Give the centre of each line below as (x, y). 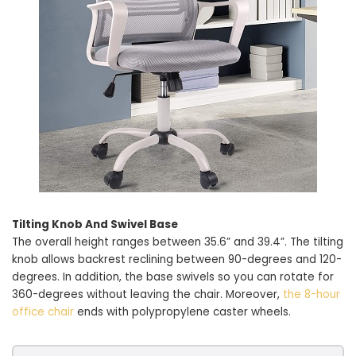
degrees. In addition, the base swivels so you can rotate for (173, 277)
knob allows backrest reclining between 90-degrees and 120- (177, 259)
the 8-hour (311, 294)
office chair (43, 312)
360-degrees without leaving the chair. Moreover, (147, 294)
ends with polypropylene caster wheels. (182, 312)
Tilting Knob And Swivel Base (95, 224)
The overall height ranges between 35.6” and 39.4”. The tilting (178, 242)
